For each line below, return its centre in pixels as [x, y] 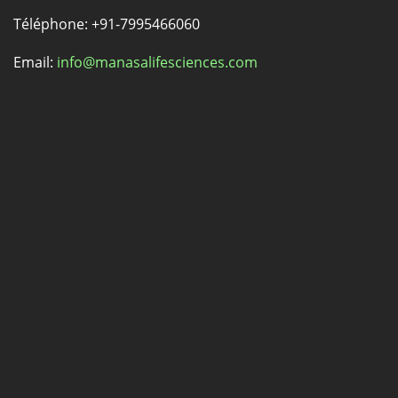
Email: [35, 62]
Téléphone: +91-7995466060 [107, 24]
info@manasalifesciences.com [157, 62]
